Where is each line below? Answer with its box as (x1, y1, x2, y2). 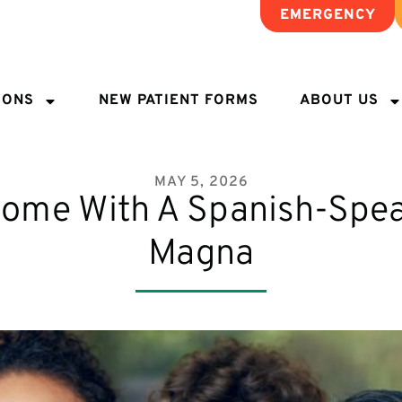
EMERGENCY (279, 6, 376, 25)
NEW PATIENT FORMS (98, 92, 258, 110)
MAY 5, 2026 (153, 173, 249, 191)
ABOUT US (300, 92, 380, 110)
